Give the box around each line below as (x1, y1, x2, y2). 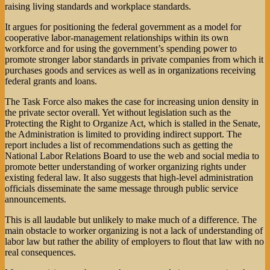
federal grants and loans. (5, 76, 97, 87)
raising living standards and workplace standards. (5, 1, 191, 12)
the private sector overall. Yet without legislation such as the (5, 107, 231, 118)
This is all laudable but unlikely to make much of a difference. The (5, 215, 257, 225)
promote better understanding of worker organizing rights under (5, 162, 246, 172)
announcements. (5, 194, 66, 205)
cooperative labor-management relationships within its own (5, 33, 228, 43)
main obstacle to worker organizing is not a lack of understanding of (5, 225, 263, 236)
